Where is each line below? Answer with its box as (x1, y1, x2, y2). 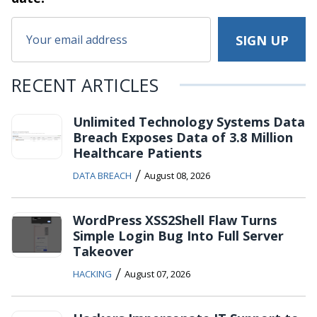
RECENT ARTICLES (11, 72, 158, 97)
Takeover (73, 242, 134, 260)
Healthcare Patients (73, 144, 202, 161)
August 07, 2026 (125, 267, 190, 280)
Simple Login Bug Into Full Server (73, 226, 284, 244)
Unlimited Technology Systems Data (73, 113, 305, 130)
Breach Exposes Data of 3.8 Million (73, 128, 293, 146)
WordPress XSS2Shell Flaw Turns (73, 211, 277, 229)
